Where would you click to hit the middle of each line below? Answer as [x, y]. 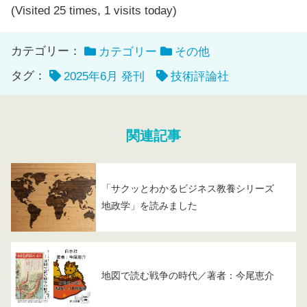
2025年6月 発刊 [104, 77]
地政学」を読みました [149, 205]
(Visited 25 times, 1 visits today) [94, 11]
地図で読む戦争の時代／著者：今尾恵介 [188, 276]
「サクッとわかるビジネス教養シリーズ [193, 188]
